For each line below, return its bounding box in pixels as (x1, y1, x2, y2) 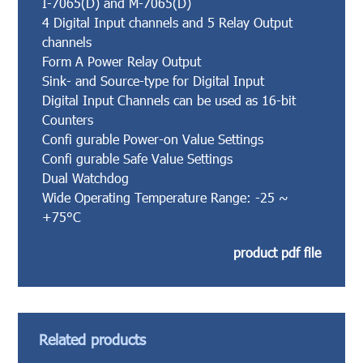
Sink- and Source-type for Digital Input (42, 72, 265, 88)
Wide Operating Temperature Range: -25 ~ (42, 189, 289, 205)
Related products (39, 330, 147, 348)
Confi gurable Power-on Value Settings (42, 130, 264, 147)
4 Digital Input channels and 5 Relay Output (42, 14, 293, 30)
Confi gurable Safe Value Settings (42, 150, 233, 166)
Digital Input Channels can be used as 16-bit (42, 92, 297, 108)
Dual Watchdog (42, 169, 130, 186)
